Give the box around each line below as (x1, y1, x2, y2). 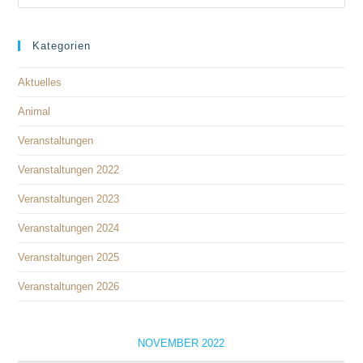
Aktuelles (18, 75, 62, 88)
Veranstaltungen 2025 (18, 250, 120, 263)
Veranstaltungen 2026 (18, 280, 120, 293)
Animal (18, 105, 51, 117)
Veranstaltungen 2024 (18, 221, 120, 234)
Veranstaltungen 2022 (18, 163, 120, 176)
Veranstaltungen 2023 (18, 192, 120, 205)
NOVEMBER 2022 (138, 336, 225, 349)
